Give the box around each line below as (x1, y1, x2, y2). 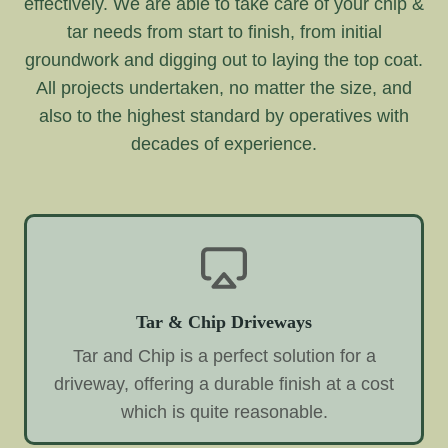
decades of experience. (131, 133, 317, 154)
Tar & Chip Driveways (136, 311, 312, 332)
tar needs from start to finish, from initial (66, 21, 382, 42)
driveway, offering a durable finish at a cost (54, 373, 394, 394)
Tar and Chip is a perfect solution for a (72, 345, 376, 366)
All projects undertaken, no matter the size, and (36, 77, 412, 98)
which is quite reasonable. (120, 401, 328, 422)
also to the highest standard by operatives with (39, 105, 409, 126)
